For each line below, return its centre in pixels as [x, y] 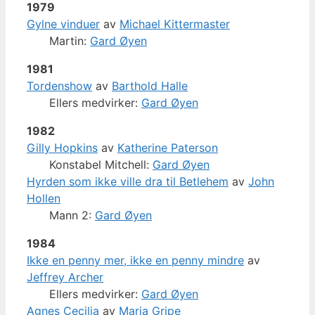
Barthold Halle [150, 85]
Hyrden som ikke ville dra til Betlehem [128, 181]
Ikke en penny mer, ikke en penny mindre [135, 260]
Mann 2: [72, 215]
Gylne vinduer [63, 24]
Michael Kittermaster [175, 24]
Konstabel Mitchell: [101, 164]
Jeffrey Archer [65, 277]
